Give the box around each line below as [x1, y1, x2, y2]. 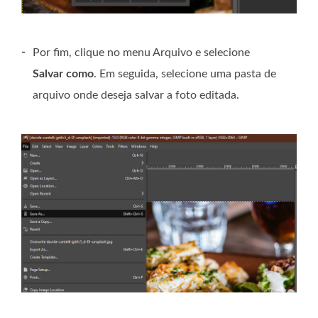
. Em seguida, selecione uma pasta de [94, 67, 276, 79]
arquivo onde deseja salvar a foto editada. [33, 89, 239, 101]
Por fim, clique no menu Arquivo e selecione [33, 46, 250, 58]
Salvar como [33, 67, 94, 79]
